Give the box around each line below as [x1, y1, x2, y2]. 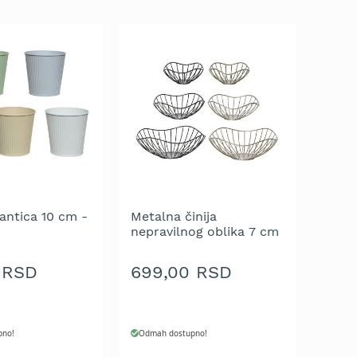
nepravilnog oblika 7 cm [131, 223, 280, 239]
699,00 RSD [131, 262, 233, 283]
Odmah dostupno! [139, 328, 208, 339]
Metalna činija [131, 208, 218, 224]
